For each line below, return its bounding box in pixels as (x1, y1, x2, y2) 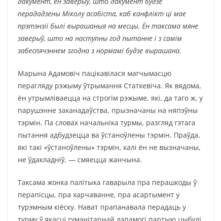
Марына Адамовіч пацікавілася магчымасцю (18, 69, 172, 78)
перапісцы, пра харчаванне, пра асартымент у (18, 190, 180, 199)
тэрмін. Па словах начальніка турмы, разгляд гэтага (18, 118, 195, 127)
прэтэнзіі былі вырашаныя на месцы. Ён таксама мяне (18, 21, 198, 31)
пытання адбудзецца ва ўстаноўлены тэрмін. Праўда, (18, 130, 200, 140)
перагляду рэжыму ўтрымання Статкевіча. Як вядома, (18, 81, 201, 90)
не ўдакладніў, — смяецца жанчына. (18, 155, 142, 164)
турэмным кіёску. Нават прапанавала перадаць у (18, 202, 186, 212)
